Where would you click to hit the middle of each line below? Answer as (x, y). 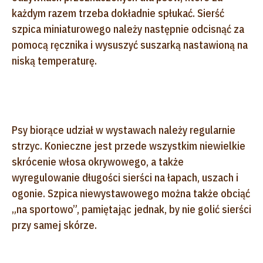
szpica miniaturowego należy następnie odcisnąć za (128, 29)
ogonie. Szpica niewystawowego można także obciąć (131, 193)
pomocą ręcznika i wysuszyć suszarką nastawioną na (130, 45)
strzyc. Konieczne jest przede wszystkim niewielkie (129, 146)
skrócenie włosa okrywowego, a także (98, 161)
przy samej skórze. (55, 225)
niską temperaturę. (54, 60)
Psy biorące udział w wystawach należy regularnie (124, 130)
